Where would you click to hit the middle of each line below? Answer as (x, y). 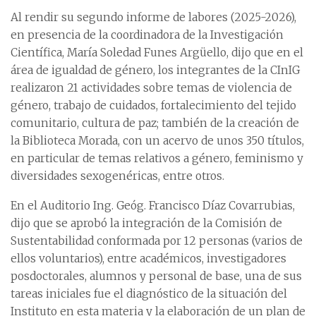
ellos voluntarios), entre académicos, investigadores (148, 258)
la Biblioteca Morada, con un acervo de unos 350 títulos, (157, 140)
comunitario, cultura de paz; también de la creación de (155, 123)
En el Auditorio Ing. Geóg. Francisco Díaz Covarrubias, (153, 205)
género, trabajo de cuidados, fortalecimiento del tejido (153, 105)
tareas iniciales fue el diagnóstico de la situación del (149, 293)
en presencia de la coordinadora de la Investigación (147, 35)
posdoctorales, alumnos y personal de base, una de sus (156, 276)
